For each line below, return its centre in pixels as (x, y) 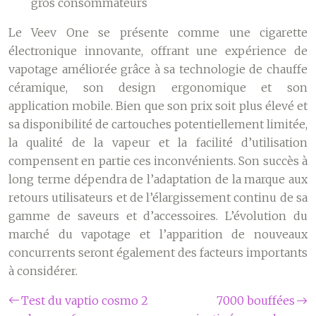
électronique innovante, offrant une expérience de (158, 51)
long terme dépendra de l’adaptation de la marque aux (158, 179)
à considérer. (43, 271)
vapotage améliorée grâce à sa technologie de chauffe (158, 69)
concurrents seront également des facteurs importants (158, 253)
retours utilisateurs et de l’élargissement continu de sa (158, 197)
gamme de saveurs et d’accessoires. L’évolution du (158, 216)
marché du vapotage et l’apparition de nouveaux (158, 234)
